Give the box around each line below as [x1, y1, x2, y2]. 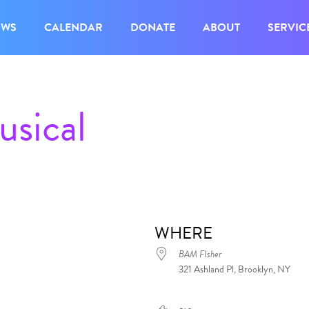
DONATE [130, 19, 175, 36]
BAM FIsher [179, 247, 221, 261]
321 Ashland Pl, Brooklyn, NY [179, 262, 290, 277]
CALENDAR [43, 19, 103, 36]
